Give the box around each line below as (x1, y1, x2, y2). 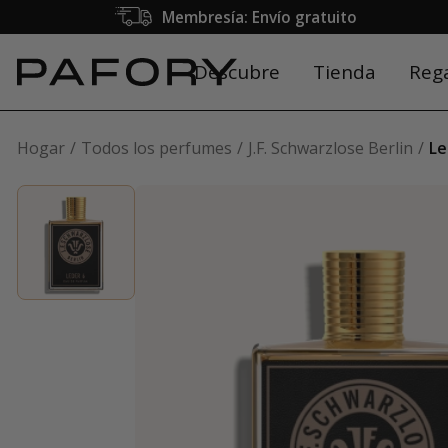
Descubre (193, 59, 280, 85)
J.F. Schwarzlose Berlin (248, 137, 413, 159)
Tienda (312, 59, 376, 85)
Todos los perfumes (81, 137, 232, 159)
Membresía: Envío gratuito (161, 7, 357, 27)
